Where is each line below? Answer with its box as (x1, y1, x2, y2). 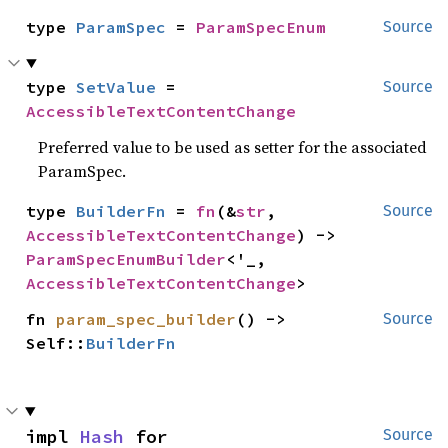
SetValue (76, 77, 157, 97)
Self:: (26, 333, 87, 353)
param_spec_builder (56, 309, 237, 329)
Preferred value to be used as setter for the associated (38, 136, 428, 158)
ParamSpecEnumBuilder (26, 249, 227, 269)
